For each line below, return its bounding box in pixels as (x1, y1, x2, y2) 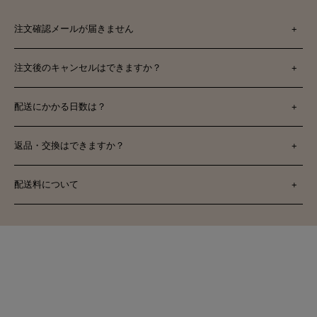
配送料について (14, 179, 79, 190)
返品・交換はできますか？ (14, 140, 125, 151)
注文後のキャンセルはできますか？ (14, 62, 161, 74)
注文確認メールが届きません (14, 23, 134, 35)
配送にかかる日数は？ (14, 101, 106, 113)
